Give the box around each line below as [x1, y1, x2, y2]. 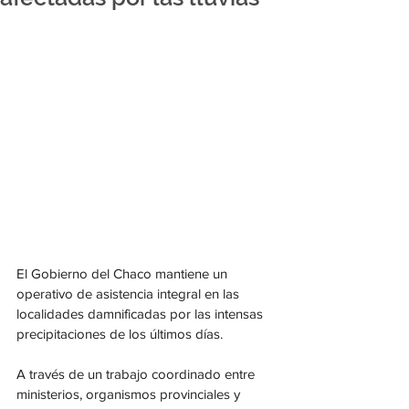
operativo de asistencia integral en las [16, 286, 243, 302]
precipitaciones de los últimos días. [16, 326, 223, 342]
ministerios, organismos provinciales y [16, 386, 244, 403]
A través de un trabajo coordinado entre [16, 366, 258, 383]
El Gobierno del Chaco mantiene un [16, 266, 231, 282]
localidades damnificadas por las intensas [16, 306, 267, 322]
